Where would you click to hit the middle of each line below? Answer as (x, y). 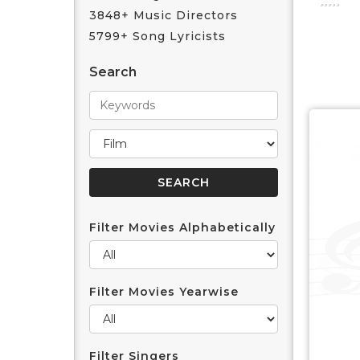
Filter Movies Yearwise (164, 292)
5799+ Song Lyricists (157, 36)
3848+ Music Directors (164, 15)
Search (113, 72)
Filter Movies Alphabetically (182, 227)
